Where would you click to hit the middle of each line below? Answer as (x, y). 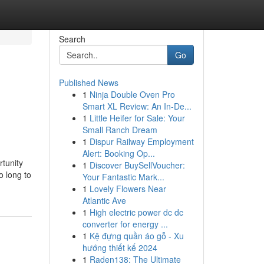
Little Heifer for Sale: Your (137, 118)
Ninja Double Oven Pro (132, 94)
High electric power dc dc (136, 212)
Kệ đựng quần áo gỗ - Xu (136, 236)
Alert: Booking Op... (118, 153)
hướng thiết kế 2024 (120, 247)
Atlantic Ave (104, 200)
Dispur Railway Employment (141, 141)
